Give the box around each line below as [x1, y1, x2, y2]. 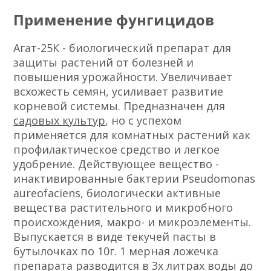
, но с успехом [105, 113, 182, 128]
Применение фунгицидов [13, 9, 215, 30]
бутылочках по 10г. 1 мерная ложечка [13, 243, 219, 258]
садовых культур [13, 113, 106, 128]
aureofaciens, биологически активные [13, 185, 221, 200]
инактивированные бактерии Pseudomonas [13, 171, 256, 186]
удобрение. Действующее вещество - [13, 156, 220, 171]
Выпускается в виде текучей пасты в [13, 229, 217, 244]
